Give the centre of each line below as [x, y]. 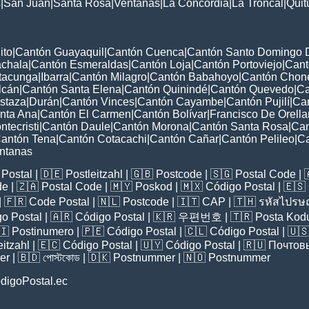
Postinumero [43, 232]
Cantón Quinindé [166, 90]
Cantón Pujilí [258, 102]
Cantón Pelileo [258, 139]
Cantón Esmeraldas [80, 65]
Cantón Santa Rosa [240, 127]
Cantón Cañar [184, 139]
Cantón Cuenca [146, 52]
